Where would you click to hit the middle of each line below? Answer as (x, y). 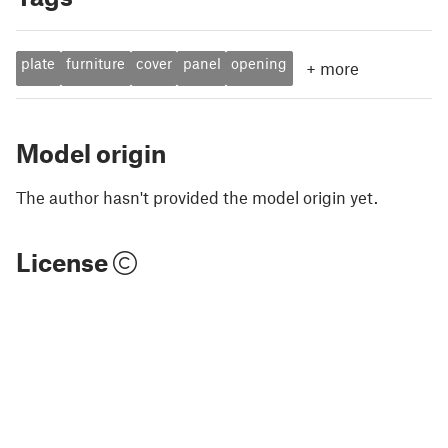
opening (259, 63)
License (64, 262)
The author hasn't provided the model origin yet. (197, 197)
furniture (96, 63)
